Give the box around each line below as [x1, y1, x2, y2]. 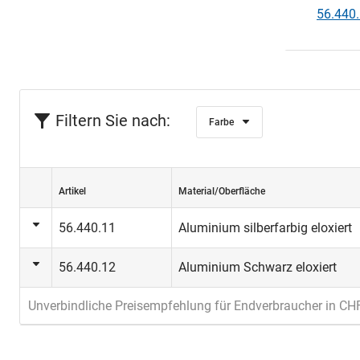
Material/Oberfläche [178, 186, 265, 197]
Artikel [59, 186, 86, 197]
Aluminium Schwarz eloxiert [178, 260, 337, 275]
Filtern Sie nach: [55, 111, 170, 130]
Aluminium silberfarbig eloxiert [178, 220, 352, 235]
